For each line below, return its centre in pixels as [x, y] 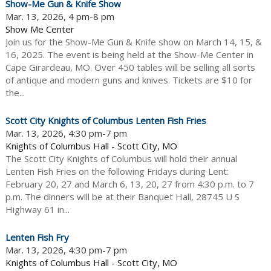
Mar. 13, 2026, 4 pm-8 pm [60, 17]
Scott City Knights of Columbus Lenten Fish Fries [106, 121]
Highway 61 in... [37, 210]
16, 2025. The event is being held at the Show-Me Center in [129, 55]
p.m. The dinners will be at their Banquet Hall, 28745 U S [122, 197]
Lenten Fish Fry [37, 237]
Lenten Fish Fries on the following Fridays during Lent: [117, 171]
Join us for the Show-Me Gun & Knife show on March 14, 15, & [133, 42]
